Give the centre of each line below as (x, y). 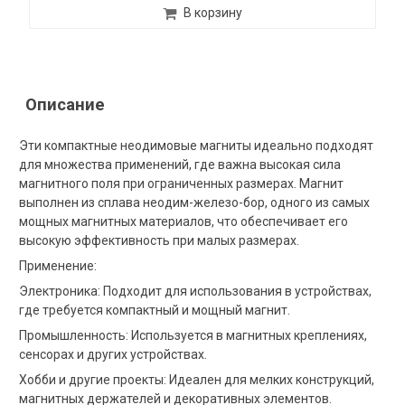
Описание (66, 104)
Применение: (58, 265)
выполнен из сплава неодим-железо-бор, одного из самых (195, 202)
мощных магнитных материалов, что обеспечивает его (184, 221)
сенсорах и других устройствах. (113, 354)
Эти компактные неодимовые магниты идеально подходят (197, 145)
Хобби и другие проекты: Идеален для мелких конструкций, (197, 379)
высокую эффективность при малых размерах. (160, 240)
